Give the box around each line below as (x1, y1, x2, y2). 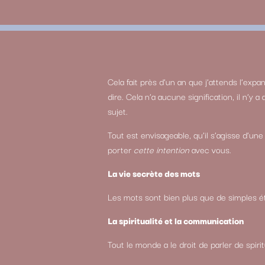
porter (108, 142, 134, 156)
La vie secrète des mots (108, 166, 201, 180)
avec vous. (192, 142, 232, 156)
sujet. (108, 104, 128, 118)
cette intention (134, 142, 192, 156)
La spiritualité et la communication (108, 213, 244, 227)
